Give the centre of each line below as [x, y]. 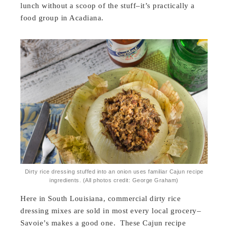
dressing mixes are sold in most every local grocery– [111, 210]
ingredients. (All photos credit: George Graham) [114, 180]
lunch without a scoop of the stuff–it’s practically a [108, 6]
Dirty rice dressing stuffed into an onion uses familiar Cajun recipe [114, 171]
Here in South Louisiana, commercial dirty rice [101, 198]
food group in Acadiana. [62, 18]
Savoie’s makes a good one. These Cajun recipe [103, 223]
